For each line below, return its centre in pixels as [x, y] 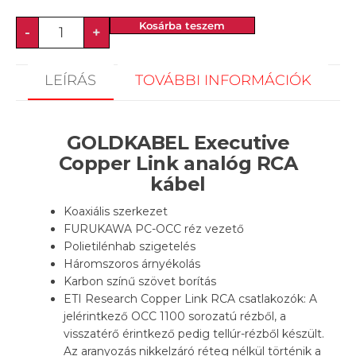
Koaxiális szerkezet [116, 212]
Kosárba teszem [182, 26]
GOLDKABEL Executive [178, 143]
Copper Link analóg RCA [178, 164]
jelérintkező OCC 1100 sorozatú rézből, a [175, 317]
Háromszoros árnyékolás [132, 264]
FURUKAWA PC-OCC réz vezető [154, 229]
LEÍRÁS [71, 80]
